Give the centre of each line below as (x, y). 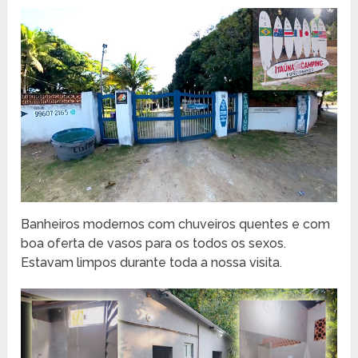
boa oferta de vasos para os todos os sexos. (154, 243)
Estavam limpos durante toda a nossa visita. (152, 262)
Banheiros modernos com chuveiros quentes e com (176, 224)
